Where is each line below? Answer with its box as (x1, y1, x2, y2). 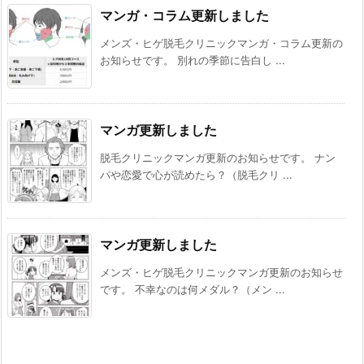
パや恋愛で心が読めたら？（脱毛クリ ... (100, 168, 292, 182)
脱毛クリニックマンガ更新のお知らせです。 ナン (100, 151, 336, 165)
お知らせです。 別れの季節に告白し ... (100, 54, 285, 67)
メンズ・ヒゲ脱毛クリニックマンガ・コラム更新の (100, 37, 343, 50)
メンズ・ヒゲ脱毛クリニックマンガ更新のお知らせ (100, 266, 343, 279)
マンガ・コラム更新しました (100, 7, 269, 24)
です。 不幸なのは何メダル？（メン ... (100, 283, 285, 297)
